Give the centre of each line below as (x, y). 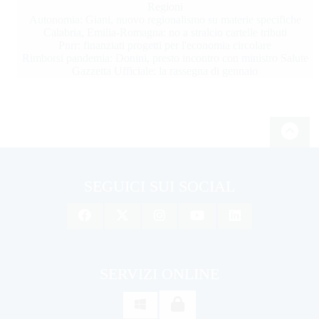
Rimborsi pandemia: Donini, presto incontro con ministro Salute (165, 58)
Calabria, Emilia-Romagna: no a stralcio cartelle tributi (165, 33)
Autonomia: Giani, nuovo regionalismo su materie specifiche (165, 20)
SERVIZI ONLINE (159, 274)
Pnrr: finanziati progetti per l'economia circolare (165, 46)
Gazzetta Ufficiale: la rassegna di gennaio (165, 71)
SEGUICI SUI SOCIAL (159, 187)
